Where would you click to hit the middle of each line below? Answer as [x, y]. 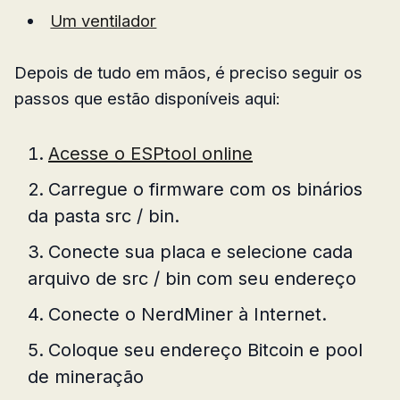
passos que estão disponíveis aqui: [147, 98]
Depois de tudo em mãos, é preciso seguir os [188, 72]
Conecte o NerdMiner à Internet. [187, 314]
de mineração [86, 376]
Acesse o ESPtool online [150, 153]
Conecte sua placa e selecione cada [200, 251]
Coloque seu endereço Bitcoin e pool [205, 350]
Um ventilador [104, 20]
